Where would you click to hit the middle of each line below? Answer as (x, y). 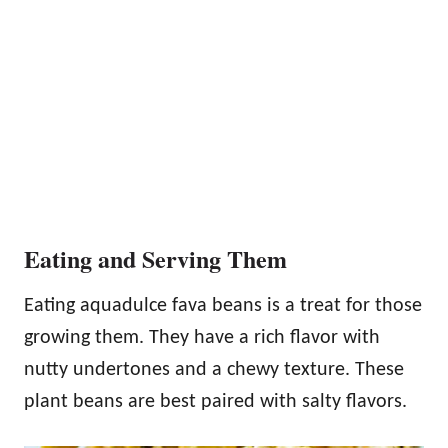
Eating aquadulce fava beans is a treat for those (223, 305)
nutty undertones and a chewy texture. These (214, 369)
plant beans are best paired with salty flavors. (215, 401)
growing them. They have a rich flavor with (202, 337)
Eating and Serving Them (155, 258)
